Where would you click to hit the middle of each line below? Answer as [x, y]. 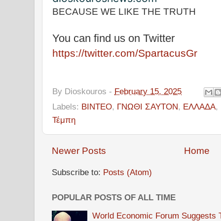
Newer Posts [79, 150]
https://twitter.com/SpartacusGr [125, 53]
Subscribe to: [77, 172]
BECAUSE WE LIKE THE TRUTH [124, 12]
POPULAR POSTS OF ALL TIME [114, 198]
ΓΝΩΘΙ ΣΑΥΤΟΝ [147, 106]
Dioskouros [86, 91]
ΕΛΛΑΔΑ [199, 106]
